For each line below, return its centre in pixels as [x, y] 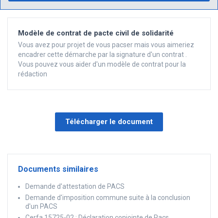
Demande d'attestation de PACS [75, 186]
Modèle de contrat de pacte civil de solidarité [96, 33]
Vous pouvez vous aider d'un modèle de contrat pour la [102, 64]
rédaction [34, 74]
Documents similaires [58, 169]
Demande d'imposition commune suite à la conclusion [108, 197]
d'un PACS [42, 206]
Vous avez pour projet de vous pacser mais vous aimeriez [106, 45]
